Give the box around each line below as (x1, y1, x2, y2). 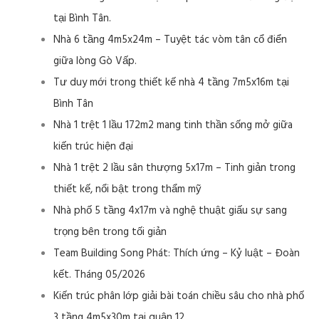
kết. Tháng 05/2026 (53, 266, 145, 283)
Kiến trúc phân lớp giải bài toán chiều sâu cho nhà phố (53, 287, 304, 305)
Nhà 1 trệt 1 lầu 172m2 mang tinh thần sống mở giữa (53, 116, 293, 134)
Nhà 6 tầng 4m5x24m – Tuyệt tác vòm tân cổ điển (53, 31, 287, 48)
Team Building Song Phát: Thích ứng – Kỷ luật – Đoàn (53, 244, 300, 262)
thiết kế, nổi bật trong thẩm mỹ (53, 180, 202, 198)
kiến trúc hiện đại (53, 137, 133, 155)
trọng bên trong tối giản (53, 223, 167, 241)
